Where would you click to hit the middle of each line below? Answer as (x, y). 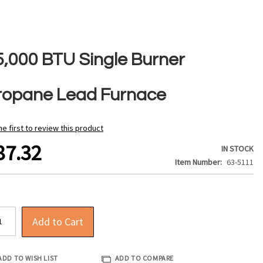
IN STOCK (238, 149)
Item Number (198, 162)
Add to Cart (58, 222)
